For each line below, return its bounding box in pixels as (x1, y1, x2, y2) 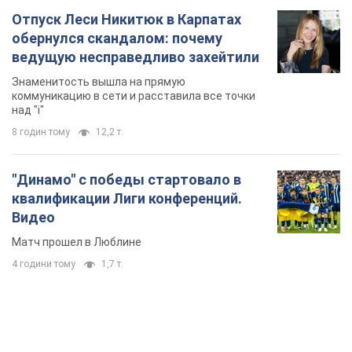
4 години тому (12, 258, 75, 270)
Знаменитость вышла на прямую (12, 75, 185, 89)
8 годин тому (12, 126, 70, 138)
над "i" (12, 104, 44, 117)
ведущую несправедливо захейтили (12, 49, 259, 66)
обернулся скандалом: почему (12, 30, 222, 47)
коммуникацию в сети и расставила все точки (12, 90, 255, 103)
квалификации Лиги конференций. (12, 190, 242, 207)
